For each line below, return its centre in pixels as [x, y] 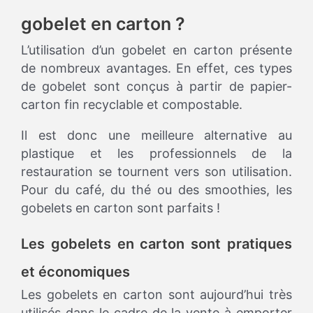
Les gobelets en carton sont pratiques [156, 244]
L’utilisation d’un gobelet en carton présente [156, 50]
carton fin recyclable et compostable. [132, 105]
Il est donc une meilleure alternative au [156, 136]
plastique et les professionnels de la [156, 154]
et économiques [75, 272]
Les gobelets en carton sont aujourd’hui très [156, 295]
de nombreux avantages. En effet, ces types [156, 68]
